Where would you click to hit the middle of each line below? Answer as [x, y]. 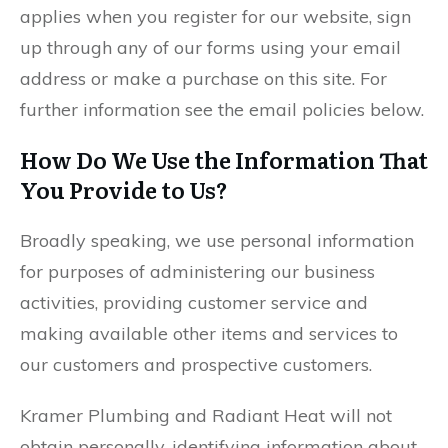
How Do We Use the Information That [224, 159]
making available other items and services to [209, 333]
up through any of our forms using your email [210, 47]
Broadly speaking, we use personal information [217, 240]
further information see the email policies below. [222, 109]
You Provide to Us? [124, 189]
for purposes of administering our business [197, 271]
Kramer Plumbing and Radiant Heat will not [206, 415]
